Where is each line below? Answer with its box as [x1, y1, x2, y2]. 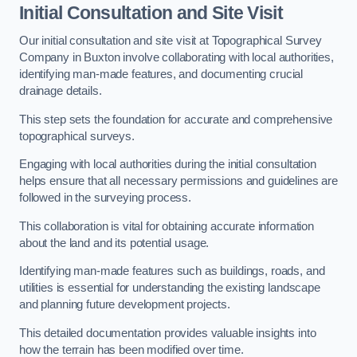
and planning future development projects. [19, 298, 231, 312]
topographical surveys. [19, 129, 135, 143]
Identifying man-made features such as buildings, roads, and [19, 265, 325, 278]
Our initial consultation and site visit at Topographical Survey [19, 34, 322, 48]
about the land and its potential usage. [19, 236, 210, 249]
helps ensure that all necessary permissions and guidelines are [19, 175, 338, 188]
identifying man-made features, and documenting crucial [19, 68, 304, 81]
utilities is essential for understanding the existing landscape [19, 281, 320, 295]
